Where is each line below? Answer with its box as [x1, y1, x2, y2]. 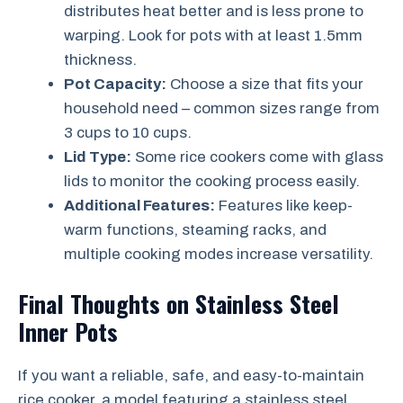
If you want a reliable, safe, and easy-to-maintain [18, 366, 364, 384]
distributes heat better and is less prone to [64, 3, 363, 20]
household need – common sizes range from [64, 100, 380, 117]
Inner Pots [18, 313, 118, 349]
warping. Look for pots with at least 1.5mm [64, 27, 363, 44]
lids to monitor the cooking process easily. [64, 173, 360, 190]
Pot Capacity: [64, 76, 166, 93]
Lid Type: [64, 148, 131, 166]
